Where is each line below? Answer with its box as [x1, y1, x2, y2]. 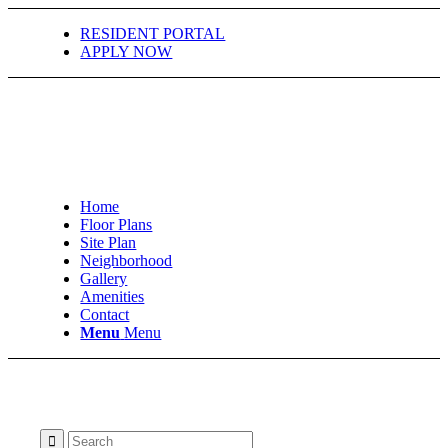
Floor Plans [80, 216, 153, 233]
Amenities [80, 288, 145, 305]
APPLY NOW [80, 43, 173, 60]
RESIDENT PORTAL [80, 25, 226, 42]
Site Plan [80, 234, 137, 251]
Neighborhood [80, 252, 173, 269]
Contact [80, 306, 130, 323]
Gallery [80, 270, 128, 287]
